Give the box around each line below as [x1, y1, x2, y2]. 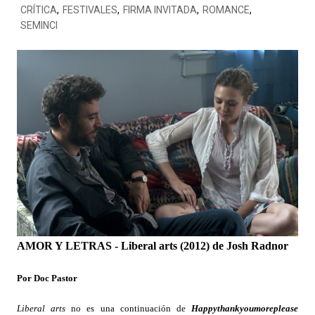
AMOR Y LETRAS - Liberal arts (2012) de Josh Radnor [16, 240, 288, 252]
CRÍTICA [20, 4, 57, 15]
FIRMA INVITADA [122, 4, 197, 15]
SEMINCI [20, 20, 58, 31]
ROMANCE [202, 4, 250, 15]
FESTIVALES [62, 4, 117, 15]
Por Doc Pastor [16, 273, 77, 284]
